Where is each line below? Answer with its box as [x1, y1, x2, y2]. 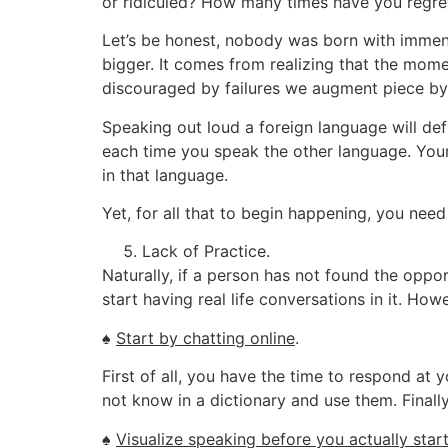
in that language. [102, 164, 228, 185]
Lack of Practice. [142, 241, 270, 262]
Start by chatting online [116, 327, 295, 348]
